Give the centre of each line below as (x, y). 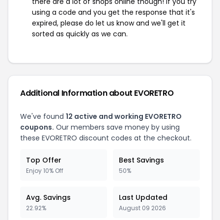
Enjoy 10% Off (45, 170)
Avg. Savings (48, 197)
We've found (43, 116)
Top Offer (44, 160)
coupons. (37, 127)
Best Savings (141, 160)
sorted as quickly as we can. (80, 34)
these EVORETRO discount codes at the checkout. (106, 138)
